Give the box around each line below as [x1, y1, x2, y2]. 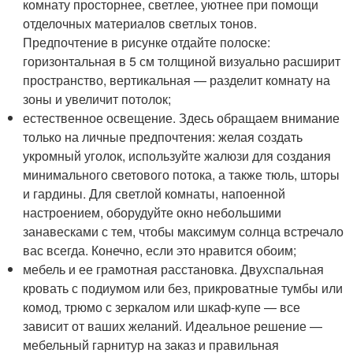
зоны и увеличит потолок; [23, 89, 172, 108]
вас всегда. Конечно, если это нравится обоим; [23, 240, 297, 259]
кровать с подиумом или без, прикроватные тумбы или [23, 278, 344, 297]
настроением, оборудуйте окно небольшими [23, 203, 282, 221]
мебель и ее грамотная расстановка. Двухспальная [23, 259, 325, 278]
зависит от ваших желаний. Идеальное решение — [23, 316, 323, 335]
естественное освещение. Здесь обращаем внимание [23, 108, 340, 127]
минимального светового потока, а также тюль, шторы [23, 165, 340, 184]
